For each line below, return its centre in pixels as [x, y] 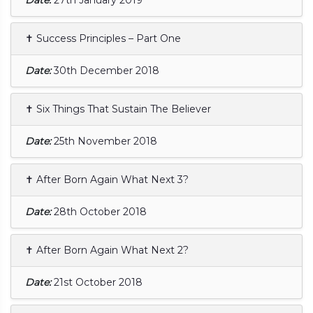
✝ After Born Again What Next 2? [107, 250]
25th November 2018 [105, 141]
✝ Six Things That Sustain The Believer [118, 109]
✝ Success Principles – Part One [103, 38]
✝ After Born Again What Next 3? [107, 179]
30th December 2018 [107, 70]
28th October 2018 [100, 211]
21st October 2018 [98, 282]
